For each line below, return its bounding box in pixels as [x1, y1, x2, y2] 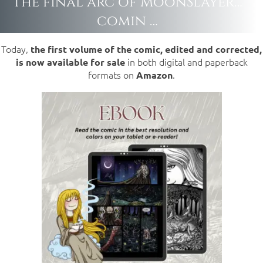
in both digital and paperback [124, 55, 248, 69]
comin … [97, 12, 158, 31]
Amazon [136, 69, 173, 82]
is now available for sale [15, 56, 125, 69]
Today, [1, 42, 31, 56]
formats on [88, 68, 136, 82]
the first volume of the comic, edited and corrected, [31, 43, 262, 56]
